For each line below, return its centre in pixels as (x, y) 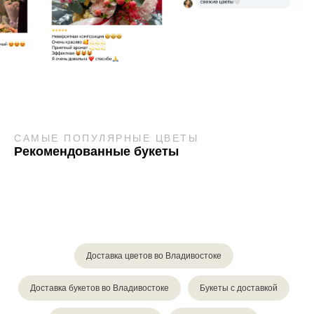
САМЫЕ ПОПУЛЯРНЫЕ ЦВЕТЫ (106, 138)
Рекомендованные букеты (96, 152)
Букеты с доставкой (238, 288)
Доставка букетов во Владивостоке (99, 288)
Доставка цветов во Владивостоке (153, 256)
